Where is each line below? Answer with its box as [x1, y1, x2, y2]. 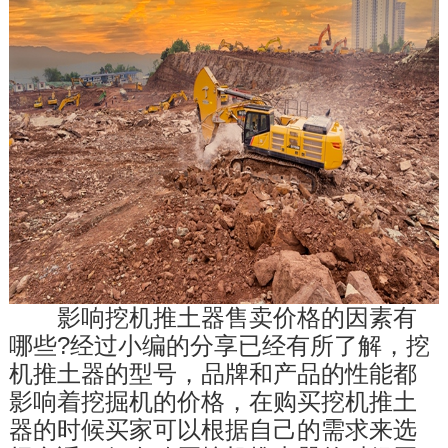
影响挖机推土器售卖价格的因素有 [8, 304, 417, 331]
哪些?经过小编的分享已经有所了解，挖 [8, 332, 430, 359]
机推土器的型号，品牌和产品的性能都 [8, 360, 417, 387]
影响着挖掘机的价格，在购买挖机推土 [8, 388, 417, 415]
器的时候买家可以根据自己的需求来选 [8, 416, 417, 443]
